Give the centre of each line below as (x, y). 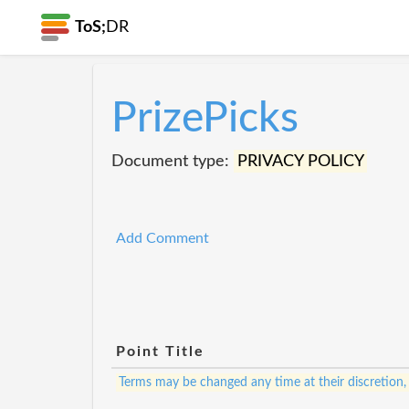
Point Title (160, 351)
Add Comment (163, 238)
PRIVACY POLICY (300, 161)
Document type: (173, 161)
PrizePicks (205, 119)
